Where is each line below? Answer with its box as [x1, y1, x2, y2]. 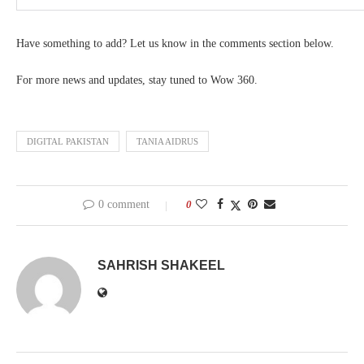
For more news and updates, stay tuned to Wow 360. [16, 74, 258, 87]
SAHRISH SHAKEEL [97, 258, 225, 273]
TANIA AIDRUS [136, 136, 198, 147]
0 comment [97, 198, 149, 211]
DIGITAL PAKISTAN [27, 136, 109, 147]
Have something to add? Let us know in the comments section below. [16, 37, 334, 50]
